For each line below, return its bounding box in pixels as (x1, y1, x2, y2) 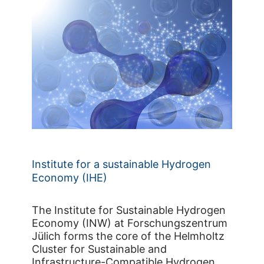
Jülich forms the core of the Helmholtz (32, 230, 225, 243)
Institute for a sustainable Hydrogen (32, 158, 211, 171)
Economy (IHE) (32, 171, 107, 184)
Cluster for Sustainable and (32, 243, 167, 256)
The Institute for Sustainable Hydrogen (32, 204, 226, 217)
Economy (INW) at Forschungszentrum (32, 217, 227, 230)
